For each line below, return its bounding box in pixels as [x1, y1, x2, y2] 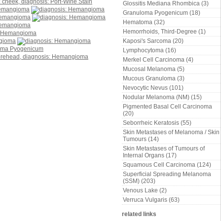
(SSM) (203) [123, 178, 155, 184]
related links [122, 211, 156, 218]
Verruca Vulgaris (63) [123, 196, 180, 203]
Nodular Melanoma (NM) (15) [123, 94, 202, 101]
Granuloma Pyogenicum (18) [123, 9, 200, 16]
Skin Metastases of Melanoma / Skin [123, 129, 220, 136]
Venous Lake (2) [123, 187, 167, 194]
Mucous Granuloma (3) [123, 75, 184, 82]
